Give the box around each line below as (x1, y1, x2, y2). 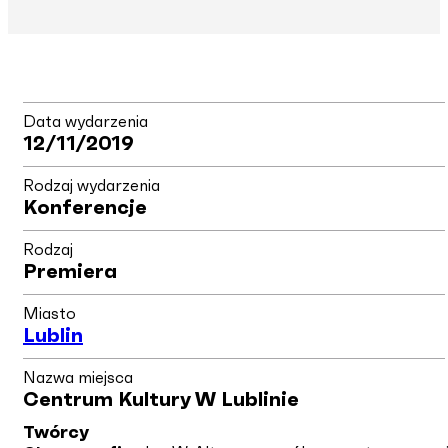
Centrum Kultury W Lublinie (23, 389, 299, 410)
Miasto (23, 305, 76, 322)
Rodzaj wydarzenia (23, 177, 160, 194)
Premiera (23, 261, 117, 282)
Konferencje (23, 197, 147, 218)
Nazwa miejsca (23, 369, 133, 386)
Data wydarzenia (23, 113, 148, 130)
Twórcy (23, 423, 89, 442)
